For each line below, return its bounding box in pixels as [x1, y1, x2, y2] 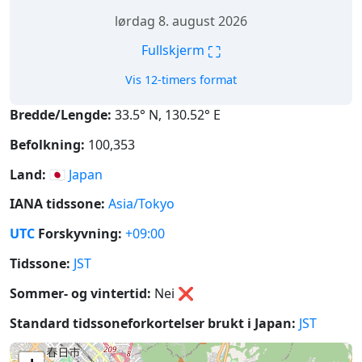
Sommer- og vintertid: [10, 284, 151, 302]
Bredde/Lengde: [10, 106, 112, 124]
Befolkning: [10, 135, 85, 154]
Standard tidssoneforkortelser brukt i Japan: [10, 314, 296, 332]
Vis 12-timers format [125, 72, 237, 87]
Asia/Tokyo [108, 195, 175, 213]
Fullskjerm [141, 41, 208, 60]
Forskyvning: [35, 225, 122, 243]
